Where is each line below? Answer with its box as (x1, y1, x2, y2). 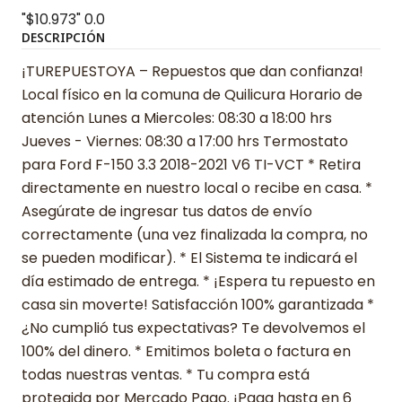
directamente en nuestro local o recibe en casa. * (22, 177, 372, 198)
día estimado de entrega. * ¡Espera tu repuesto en (22, 270, 375, 292)
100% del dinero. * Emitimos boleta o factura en (22, 340, 351, 362)
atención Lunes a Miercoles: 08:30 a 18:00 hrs (22, 107, 332, 128)
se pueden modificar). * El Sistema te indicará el (22, 247, 357, 268)
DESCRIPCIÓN (22, 28, 105, 46)
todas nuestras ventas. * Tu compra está (22, 363, 310, 385)
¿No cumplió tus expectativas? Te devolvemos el (22, 317, 365, 338)
